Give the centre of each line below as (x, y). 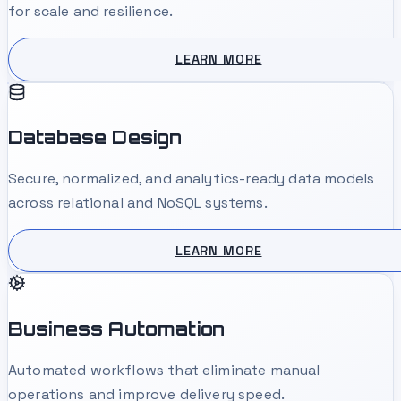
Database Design (95, 137)
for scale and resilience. (91, 12)
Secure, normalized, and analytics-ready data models (192, 179)
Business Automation (117, 328)
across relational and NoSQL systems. (138, 203)
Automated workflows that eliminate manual (164, 371)
